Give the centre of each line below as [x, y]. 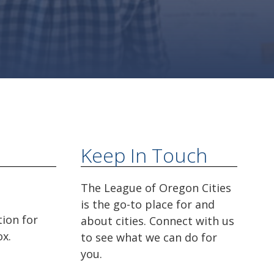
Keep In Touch [144, 155]
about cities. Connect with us [157, 220]
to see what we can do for [149, 237]
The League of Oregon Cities [156, 187]
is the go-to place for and [148, 204]
